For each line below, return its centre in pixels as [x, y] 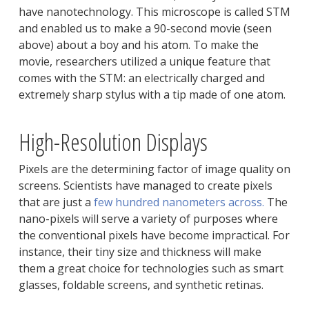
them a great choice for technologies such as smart [151, 269]
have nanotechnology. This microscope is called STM [154, 12]
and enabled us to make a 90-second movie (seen [145, 29]
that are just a [56, 202]
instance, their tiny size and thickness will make [140, 252]
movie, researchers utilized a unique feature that [144, 62]
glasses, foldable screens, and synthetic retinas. [141, 285]
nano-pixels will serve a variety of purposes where [148, 219]
